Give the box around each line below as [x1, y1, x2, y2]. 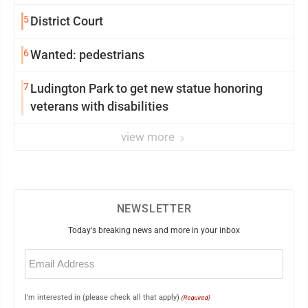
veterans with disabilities [30, 99, 168, 113]
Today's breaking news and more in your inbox [68, 225, 240, 235]
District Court [30, 14, 103, 28]
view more [121, 130, 177, 144]
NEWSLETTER [116, 202, 192, 215]
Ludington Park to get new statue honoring [30, 81, 263, 96]
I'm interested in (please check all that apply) [25, 293, 179, 302]
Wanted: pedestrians [30, 47, 144, 62]
